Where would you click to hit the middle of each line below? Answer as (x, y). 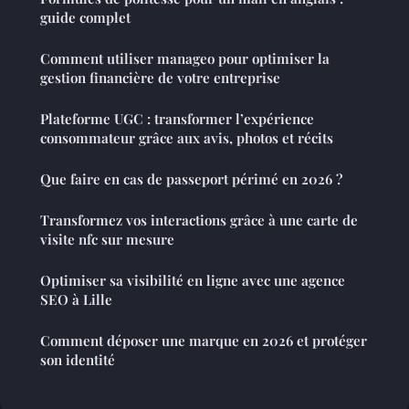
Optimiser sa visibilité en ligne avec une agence (193, 281)
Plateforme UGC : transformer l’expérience (177, 119)
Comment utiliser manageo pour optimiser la (185, 59)
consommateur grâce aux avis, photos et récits (187, 138)
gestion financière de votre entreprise (160, 78)
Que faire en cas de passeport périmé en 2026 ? (191, 179)
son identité (78, 360)
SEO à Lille (76, 300)
